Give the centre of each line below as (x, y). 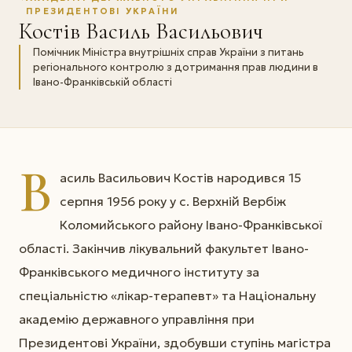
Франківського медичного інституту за (139, 272)
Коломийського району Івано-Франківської (191, 225)
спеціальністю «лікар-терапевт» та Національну (167, 296)
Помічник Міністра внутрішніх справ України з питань (169, 53)
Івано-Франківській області (103, 82)
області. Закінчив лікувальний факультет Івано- (164, 249)
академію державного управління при (137, 319)
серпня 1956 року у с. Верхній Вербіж (172, 202)
